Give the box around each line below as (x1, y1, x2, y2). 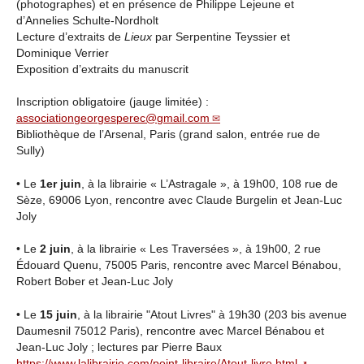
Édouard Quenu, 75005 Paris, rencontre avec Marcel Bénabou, (16, 259, 341, 272)
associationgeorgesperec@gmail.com (16, 112, 210, 125)
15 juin (40, 308, 77, 321)
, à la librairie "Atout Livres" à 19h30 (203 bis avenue (77, 308, 347, 321)
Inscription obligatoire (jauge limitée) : (16, 96, 209, 109)
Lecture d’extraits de (16, 30, 124, 43)
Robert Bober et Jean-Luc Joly (16, 275, 173, 288)
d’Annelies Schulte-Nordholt (16, 14, 158, 27)
